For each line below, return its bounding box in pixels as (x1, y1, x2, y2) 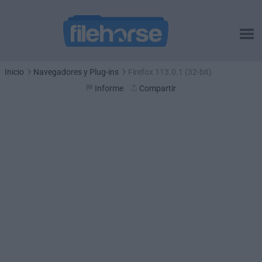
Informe (95, 84, 123, 93)
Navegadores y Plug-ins (33, 67, 119, 77)
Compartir (139, 84, 176, 93)
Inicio (5, 67, 24, 77)
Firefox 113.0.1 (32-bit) (128, 67, 212, 77)
